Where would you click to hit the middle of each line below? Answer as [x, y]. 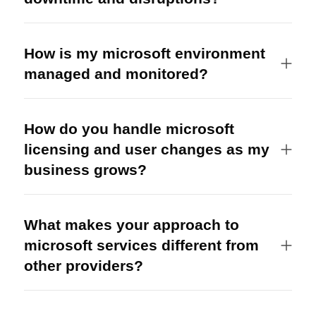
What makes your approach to [131, 225]
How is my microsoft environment [144, 53]
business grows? [85, 170]
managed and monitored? [116, 74]
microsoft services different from [141, 245]
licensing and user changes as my [146, 149]
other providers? [83, 266]
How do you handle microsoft [129, 129]
